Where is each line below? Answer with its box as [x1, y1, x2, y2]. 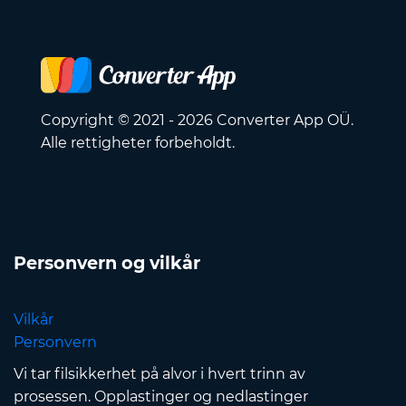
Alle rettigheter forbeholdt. [41, 134, 235, 152]
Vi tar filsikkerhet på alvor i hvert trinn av [14, 365, 305, 383]
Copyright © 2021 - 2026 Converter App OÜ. [41, 111, 353, 130]
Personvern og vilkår [14, 252, 200, 275]
